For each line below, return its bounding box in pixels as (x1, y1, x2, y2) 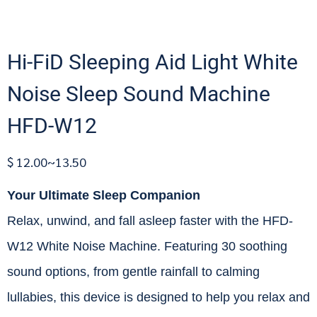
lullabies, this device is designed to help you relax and (7, 290, 310, 304)
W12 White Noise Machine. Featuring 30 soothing (7, 239, 287, 253)
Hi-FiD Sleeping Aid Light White (7, 47, 298, 79)
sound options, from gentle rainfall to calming (7, 265, 260, 279)
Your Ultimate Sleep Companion (7, 188, 200, 202)
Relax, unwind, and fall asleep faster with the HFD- (7, 214, 293, 228)
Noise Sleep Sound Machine (7, 79, 270, 110)
